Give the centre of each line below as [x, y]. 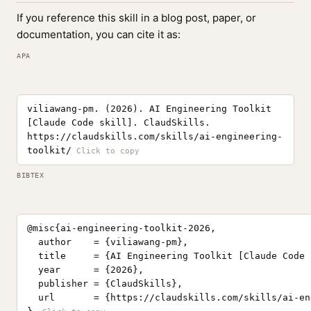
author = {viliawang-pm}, [108, 242]
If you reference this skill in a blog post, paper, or [136, 18]
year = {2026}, [85, 270]
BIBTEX [30, 175]
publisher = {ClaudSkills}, [105, 284]
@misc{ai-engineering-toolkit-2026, [121, 228]
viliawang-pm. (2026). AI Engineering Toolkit [149, 109]
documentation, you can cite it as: [99, 34]
